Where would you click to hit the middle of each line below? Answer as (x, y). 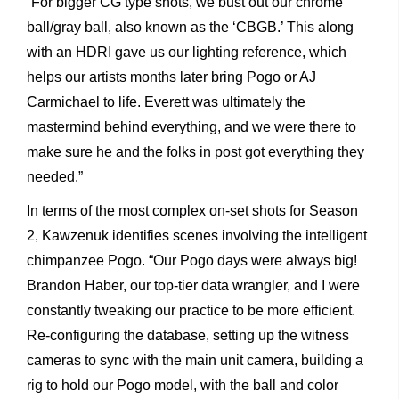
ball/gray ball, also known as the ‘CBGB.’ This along (190, 28)
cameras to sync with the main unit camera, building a (195, 361)
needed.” (55, 177)
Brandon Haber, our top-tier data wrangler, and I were (193, 286)
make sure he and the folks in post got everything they (195, 152)
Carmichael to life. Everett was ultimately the (166, 102)
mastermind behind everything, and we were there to (191, 127)
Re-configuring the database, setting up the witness (188, 336)
